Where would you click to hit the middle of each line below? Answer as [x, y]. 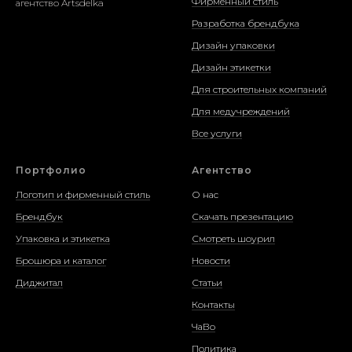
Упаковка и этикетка [63, 238]
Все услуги [217, 133]
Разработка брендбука [246, 23]
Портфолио [51, 170]
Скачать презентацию [242, 216]
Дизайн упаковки [233, 45]
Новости [211, 260]
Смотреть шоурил [233, 238]
